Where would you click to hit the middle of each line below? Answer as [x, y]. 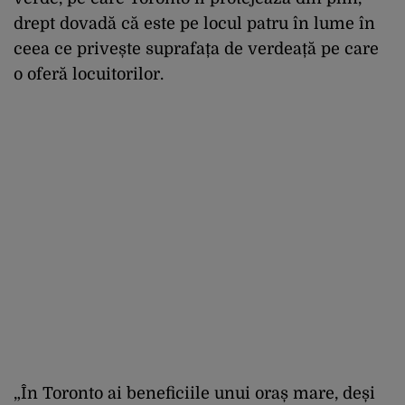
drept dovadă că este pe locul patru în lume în [194, 23]
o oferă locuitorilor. [91, 74]
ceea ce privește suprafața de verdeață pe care [196, 48]
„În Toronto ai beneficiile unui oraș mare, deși [194, 393]
